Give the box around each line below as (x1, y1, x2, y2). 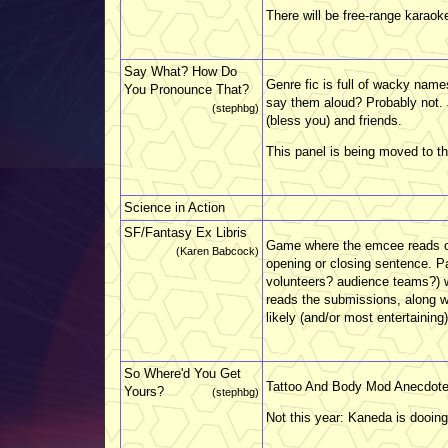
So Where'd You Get (124, 365, 241, 381)
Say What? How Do (124, 63, 237, 79)
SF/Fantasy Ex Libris (124, 224, 247, 240)
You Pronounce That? (124, 81, 249, 97)
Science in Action (124, 199, 225, 215)
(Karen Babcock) (176, 244, 259, 257)
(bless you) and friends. (266, 112, 402, 128)
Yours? (124, 383, 164, 399)
